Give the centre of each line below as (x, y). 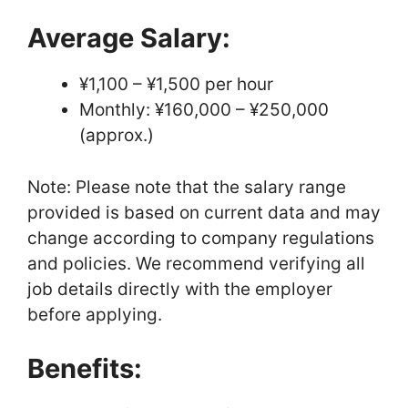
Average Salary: (129, 38)
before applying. (95, 314)
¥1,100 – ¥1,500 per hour (176, 85)
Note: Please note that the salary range (187, 187)
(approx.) (117, 136)
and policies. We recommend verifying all (196, 263)
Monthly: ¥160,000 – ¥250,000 (204, 110)
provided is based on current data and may (204, 212)
